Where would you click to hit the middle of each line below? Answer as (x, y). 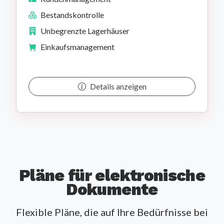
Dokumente (112, 190)
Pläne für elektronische (112, 176)
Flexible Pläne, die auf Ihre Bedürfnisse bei (112, 212)
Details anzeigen (118, 86)
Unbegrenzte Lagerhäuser (85, 31)
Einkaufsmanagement (77, 47)
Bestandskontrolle (72, 15)
